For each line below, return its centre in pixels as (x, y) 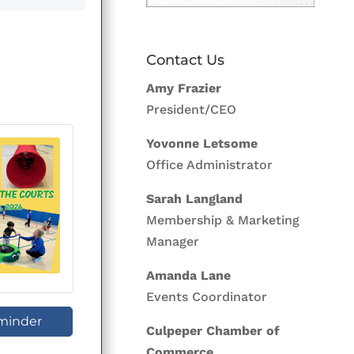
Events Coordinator (207, 296)
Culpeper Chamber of (213, 330)
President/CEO (192, 109)
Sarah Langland (195, 198)
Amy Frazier (184, 88)
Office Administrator (210, 164)
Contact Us (186, 60)
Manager (173, 241)
